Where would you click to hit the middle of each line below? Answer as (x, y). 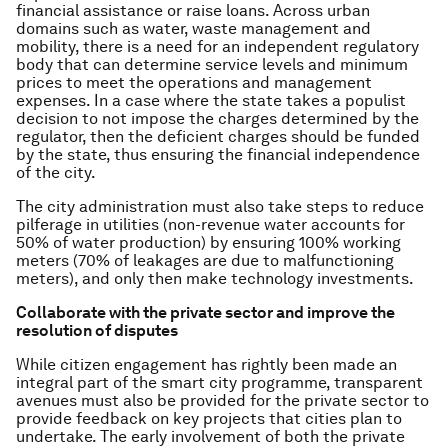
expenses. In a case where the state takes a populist (211, 100)
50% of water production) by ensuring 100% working (208, 242)
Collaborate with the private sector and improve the (205, 312)
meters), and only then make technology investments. (215, 278)
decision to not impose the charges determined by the (217, 118)
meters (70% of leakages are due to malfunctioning (205, 260)
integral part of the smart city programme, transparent (219, 382)
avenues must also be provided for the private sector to (222, 400)
